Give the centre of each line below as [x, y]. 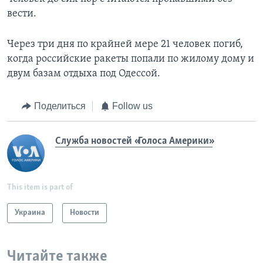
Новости [85, 213]
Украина [30, 213]
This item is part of [40, 187]
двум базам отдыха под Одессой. [84, 74]
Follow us [132, 106]
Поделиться [60, 106]
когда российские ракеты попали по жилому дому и [131, 59]
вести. [22, 14]
